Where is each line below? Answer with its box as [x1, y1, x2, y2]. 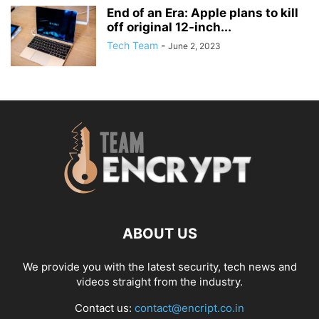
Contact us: [75, 301, 135, 315]
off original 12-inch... [107, 20, 231, 35]
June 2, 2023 [168, 41, 221, 52]
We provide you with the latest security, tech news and [22, 260, 297, 274]
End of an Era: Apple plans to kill [107, 6, 298, 21]
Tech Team [107, 39, 158, 52]
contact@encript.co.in [135, 301, 244, 315]
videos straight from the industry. [76, 275, 243, 289]
